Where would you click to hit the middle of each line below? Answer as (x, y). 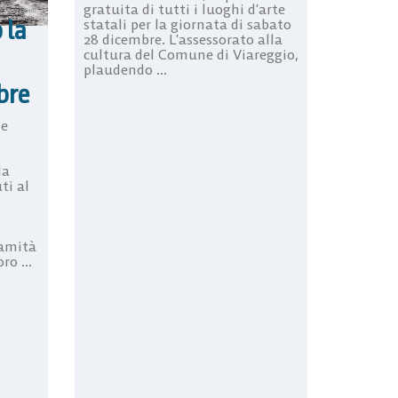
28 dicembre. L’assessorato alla (183, 39)
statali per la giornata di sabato (187, 24)
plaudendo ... (125, 69)
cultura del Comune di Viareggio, (191, 54)
